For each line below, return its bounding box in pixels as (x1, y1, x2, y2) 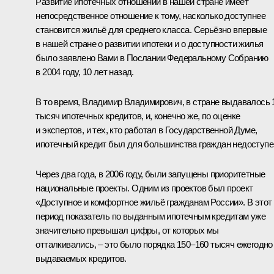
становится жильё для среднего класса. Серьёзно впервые (35, 24, 267, 35)
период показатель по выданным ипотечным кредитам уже (35, 210, 266, 221)
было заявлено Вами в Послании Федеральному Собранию (35, 52, 268, 63)
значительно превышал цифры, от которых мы (35, 224, 219, 235)
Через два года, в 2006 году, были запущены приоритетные (35, 168, 265, 179)
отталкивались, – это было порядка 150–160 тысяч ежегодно (35, 239, 273, 250)
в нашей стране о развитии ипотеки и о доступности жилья (35, 38, 264, 49)
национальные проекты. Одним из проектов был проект (35, 182, 253, 193)
